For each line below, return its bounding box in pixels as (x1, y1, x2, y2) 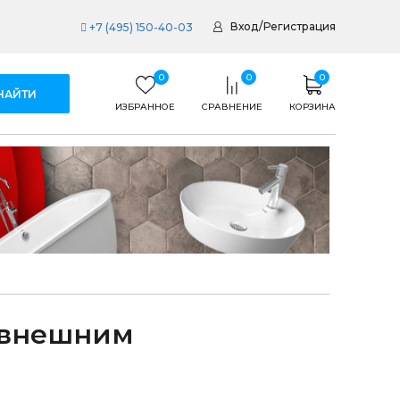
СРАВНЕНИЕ (202, 101, 262, 112)
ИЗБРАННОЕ (115, 101, 175, 112)
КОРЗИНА (289, 101, 336, 112)
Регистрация (263, 20, 336, 33)
